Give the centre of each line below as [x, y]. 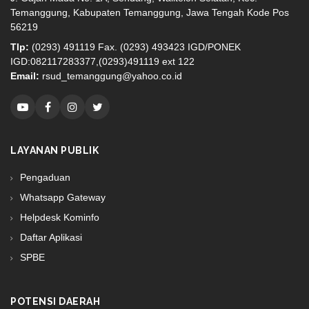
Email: [25, 76]
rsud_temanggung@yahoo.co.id [111, 76]
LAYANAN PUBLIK [54, 150]
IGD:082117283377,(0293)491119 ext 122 [102, 61]
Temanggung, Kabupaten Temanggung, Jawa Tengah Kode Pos [150, 12]
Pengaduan [44, 177]
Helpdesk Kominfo [58, 217]
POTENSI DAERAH [55, 301]
